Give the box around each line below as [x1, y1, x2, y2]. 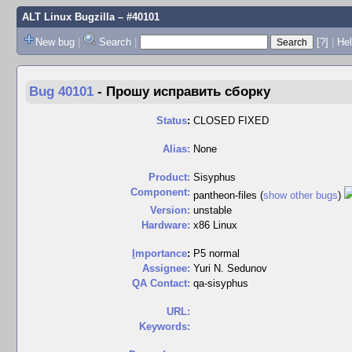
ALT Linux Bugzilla [21, 11, 115, 23]
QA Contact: [132, 277, 190, 289]
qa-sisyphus [193, 277, 248, 289]
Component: [130, 186, 190, 198]
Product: [148, 171, 190, 183]
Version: [150, 204, 190, 216]
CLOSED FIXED [193, 115, 269, 126]
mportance [135, 247, 187, 259]
